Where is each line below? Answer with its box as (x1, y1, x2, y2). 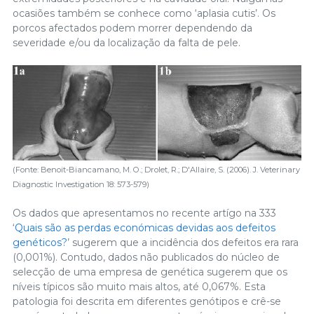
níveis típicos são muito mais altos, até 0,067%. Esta (13, 280, 266, 293)
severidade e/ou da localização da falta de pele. (13, 36, 240, 49)
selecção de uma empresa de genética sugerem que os (13, 265, 287, 278)
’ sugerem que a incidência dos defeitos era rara (67, 235, 299, 249)
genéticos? (13, 235, 67, 249)
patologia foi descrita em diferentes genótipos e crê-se (13, 294, 281, 308)
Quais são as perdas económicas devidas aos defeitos (15, 221, 275, 234)
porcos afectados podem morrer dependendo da (13, 21, 252, 34)
